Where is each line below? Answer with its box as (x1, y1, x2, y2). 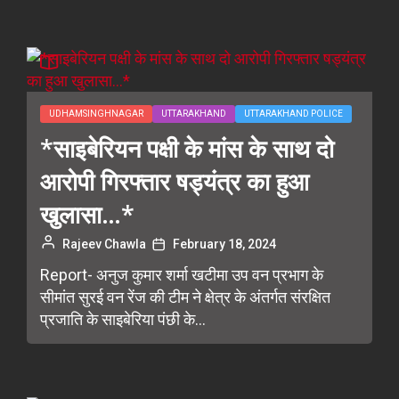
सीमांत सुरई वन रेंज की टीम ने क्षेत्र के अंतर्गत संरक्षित (40, 288, 330, 306)
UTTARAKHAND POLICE (244, 109, 343, 118)
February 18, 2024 (173, 237, 276, 251)
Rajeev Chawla (62, 237, 146, 251)
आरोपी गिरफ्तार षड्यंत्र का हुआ (40, 165, 309, 198)
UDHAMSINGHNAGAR (49, 109, 143, 118)
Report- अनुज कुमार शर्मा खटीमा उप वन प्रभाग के (40, 265, 323, 284)
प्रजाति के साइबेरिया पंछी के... (40, 310, 206, 329)
